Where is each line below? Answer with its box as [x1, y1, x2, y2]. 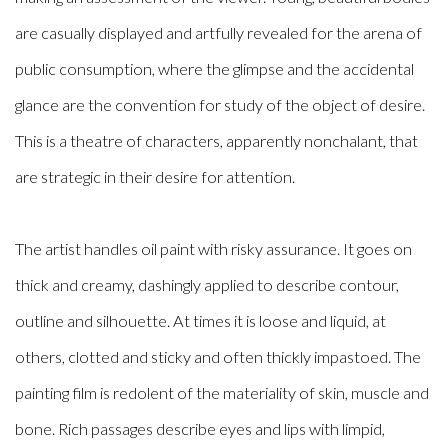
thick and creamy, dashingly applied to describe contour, [15, 275, 399, 295]
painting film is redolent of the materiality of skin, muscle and [15, 383, 429, 403]
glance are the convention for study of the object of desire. [15, 95, 425, 115]
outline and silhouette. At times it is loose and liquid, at [15, 311, 386, 331]
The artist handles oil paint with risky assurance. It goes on [15, 239, 412, 259]
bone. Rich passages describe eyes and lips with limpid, [15, 419, 385, 439]
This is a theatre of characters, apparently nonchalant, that [15, 131, 418, 151]
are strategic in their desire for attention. [15, 167, 295, 187]
